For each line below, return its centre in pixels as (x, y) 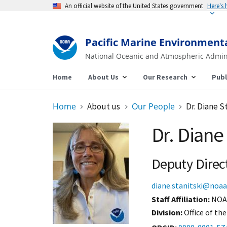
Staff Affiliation (179, 199)
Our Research (165, 77)
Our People (153, 106)
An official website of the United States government (134, 6)
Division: (167, 212)
